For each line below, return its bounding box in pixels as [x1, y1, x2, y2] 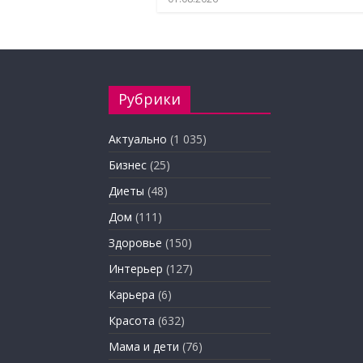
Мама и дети [109, 339, 179, 355]
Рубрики [118, 89, 181, 109]
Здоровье [109, 235, 162, 251]
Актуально [109, 131, 167, 147]
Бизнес [109, 157, 147, 173]
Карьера [109, 287, 155, 303]
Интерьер [109, 261, 163, 277]
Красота [109, 313, 155, 329]
